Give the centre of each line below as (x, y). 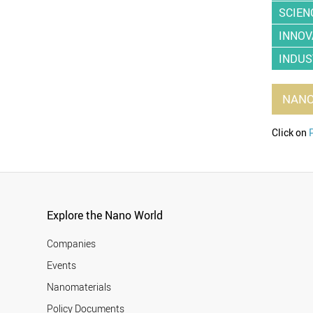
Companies (72, 243)
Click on (291, 133)
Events (62, 265)
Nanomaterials (79, 286)
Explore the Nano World (105, 215)
